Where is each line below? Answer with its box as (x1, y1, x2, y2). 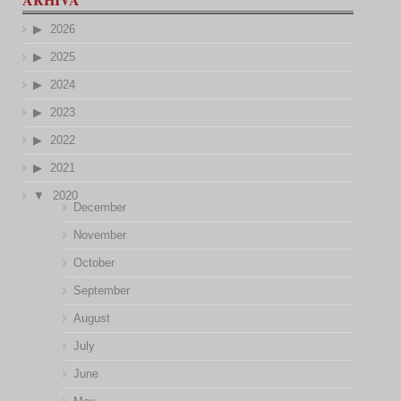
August (73, 311, 110, 325)
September (73, 284, 130, 297)
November (73, 228, 126, 242)
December (73, 200, 126, 214)
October (73, 256, 115, 269)
